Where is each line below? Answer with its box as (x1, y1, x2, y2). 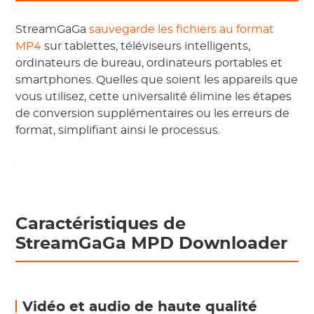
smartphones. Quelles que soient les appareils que (15, 74, 299, 86)
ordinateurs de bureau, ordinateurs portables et (15, 57, 283, 69)
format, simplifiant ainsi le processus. (15, 125, 221, 136)
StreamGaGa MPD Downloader (15, 235, 288, 252)
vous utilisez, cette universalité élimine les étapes (15, 91, 292, 102)
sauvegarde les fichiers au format (89, 24, 275, 35)
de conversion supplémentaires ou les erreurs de (15, 108, 290, 119)
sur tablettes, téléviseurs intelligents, (41, 41, 251, 52)
